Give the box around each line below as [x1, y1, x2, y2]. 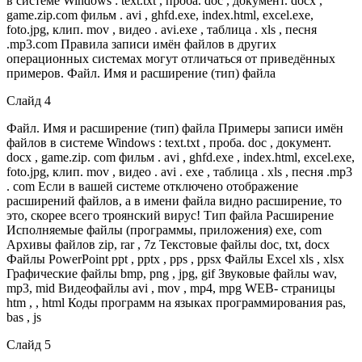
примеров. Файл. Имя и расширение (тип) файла [6, 65, 276, 80]
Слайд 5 [6, 337, 51, 351]
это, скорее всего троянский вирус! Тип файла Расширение [6, 208, 334, 222]
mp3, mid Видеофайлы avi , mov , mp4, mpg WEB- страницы [6, 280, 335, 295]
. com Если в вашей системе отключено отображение [6, 179, 298, 193]
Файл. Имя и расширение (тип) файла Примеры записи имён [6, 120, 343, 135]
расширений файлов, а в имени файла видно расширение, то [6, 193, 342, 208]
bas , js [6, 309, 41, 324]
